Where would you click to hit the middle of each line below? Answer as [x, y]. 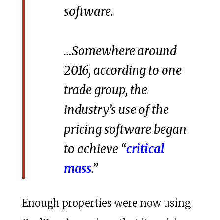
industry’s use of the [116, 110]
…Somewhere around [120, 51]
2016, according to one [123, 70]
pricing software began [125, 129]
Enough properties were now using [106, 203]
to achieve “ [95, 149]
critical [145, 149]
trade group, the [105, 90]
